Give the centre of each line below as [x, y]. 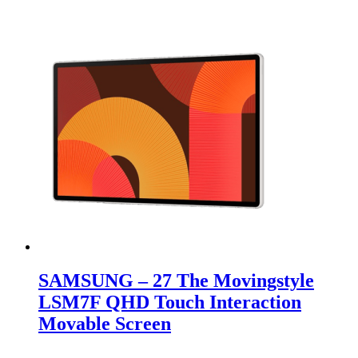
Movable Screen [105, 324]
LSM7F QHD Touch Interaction [170, 302]
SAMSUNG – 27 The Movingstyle [176, 281]
